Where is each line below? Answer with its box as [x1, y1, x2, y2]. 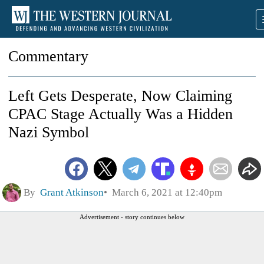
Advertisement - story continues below [80, 213, 184, 220]
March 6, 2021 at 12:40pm [107, 186, 222, 198]
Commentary [8, 48, 88, 65]
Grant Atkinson [40, 186, 104, 198]
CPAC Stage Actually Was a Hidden [8, 105, 233, 123]
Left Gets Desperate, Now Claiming [8, 87, 232, 104]
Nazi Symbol [8, 124, 89, 141]
